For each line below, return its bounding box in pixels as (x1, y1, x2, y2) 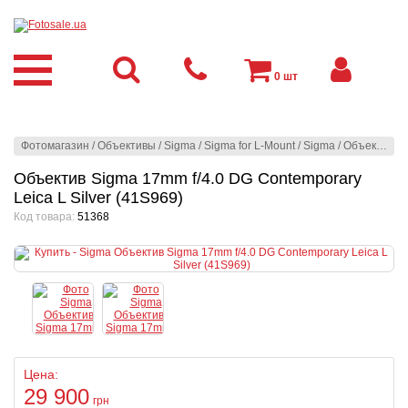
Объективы (97, 139, 156, 152)
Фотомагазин (21, 139, 89, 152)
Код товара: (14, 210, 77, 223)
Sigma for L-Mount (204, 139, 295, 152)
